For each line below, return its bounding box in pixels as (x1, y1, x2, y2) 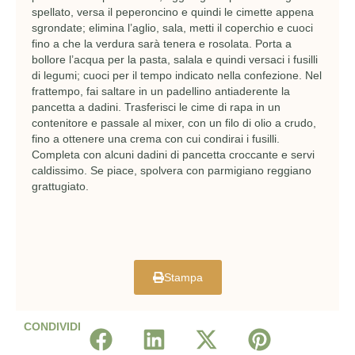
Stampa (163, 271, 203, 284)
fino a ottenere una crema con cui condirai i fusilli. (32, 132, 280, 146)
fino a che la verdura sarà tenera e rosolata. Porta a (32, 37, 292, 51)
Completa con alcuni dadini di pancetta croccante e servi (32, 148, 315, 162)
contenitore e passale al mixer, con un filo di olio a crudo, (32, 116, 316, 130)
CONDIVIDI (24, 320, 81, 334)
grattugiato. (32, 180, 89, 193)
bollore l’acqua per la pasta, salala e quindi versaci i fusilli (32, 53, 318, 67)
